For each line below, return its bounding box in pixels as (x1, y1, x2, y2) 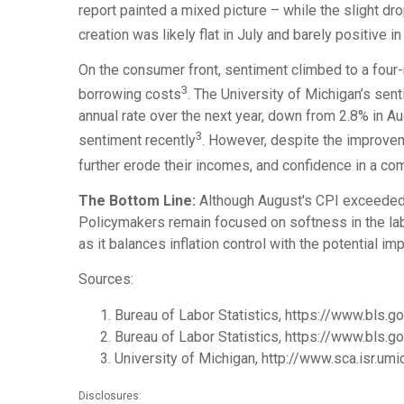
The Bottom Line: (78, 191, 196, 209)
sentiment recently (78, 132, 196, 150)
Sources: (78, 270, 133, 288)
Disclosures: (78, 389, 142, 402)
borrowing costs (78, 86, 181, 104)
